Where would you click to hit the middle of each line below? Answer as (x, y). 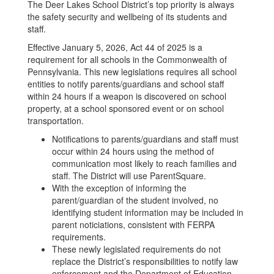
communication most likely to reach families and (144, 163)
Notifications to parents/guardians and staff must (145, 139)
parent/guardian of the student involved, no (135, 200)
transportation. (56, 120)
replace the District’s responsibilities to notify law (145, 261)
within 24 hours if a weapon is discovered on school (127, 96)
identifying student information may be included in (148, 212)
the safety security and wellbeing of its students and (127, 17)
